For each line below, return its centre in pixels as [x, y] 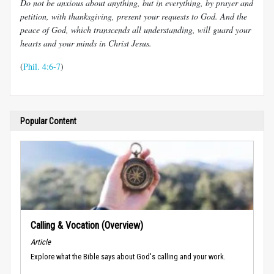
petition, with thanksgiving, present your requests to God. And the [134, 16]
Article [41, 242]
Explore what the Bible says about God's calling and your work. [128, 257]
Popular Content [48, 121]
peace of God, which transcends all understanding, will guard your [135, 29]
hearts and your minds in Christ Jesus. [86, 43]
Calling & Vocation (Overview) [87, 225]
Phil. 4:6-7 [42, 66]
